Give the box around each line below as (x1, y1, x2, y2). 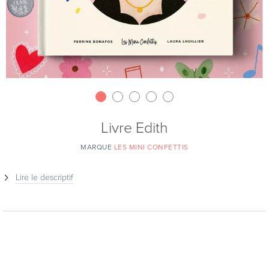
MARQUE (80, 143, 114, 151)
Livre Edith (101, 119, 168, 137)
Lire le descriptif (16, 172, 73, 183)
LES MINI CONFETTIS (113, 143, 189, 151)
